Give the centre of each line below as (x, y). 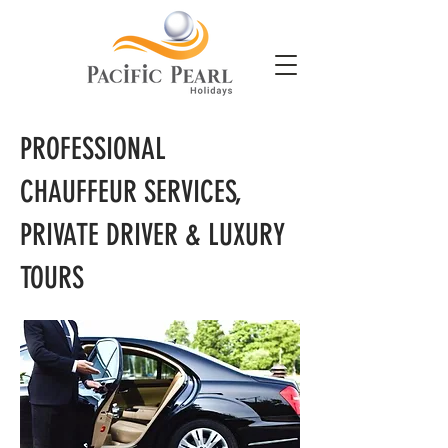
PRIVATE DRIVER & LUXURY (152, 235)
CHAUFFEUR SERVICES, (131, 192)
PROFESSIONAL (93, 149)
